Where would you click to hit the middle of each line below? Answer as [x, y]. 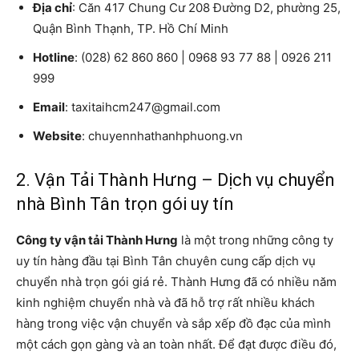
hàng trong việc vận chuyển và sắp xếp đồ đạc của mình [173, 323]
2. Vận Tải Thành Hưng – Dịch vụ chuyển [175, 179]
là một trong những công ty [256, 240]
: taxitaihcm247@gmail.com [143, 107]
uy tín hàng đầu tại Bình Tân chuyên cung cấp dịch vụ [166, 260]
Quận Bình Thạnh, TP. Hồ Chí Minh [131, 28]
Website [57, 135]
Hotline [54, 57]
